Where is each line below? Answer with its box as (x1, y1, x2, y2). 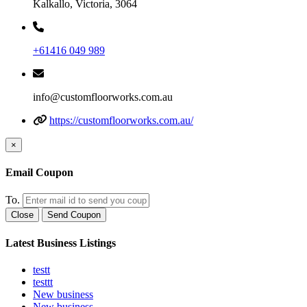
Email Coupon (5, 167, 73, 179)
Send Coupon (47, 210, 101, 221)
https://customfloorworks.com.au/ (49, 114, 193, 126)
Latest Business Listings (5, 236, 116, 249)
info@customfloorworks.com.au (33, 90, 173, 103)
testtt (33, 275, 53, 288)
